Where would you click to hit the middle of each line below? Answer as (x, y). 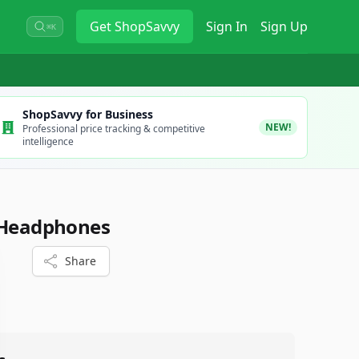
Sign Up (284, 26)
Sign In (227, 26)
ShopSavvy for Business (87, 114)
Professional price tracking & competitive (113, 129)
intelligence (48, 141)
